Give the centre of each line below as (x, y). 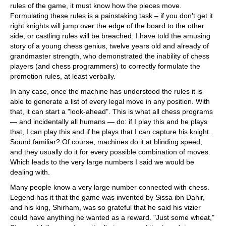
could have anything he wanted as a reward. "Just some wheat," (112, 218)
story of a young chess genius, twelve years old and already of (109, 46)
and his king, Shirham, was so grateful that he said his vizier (105, 208)
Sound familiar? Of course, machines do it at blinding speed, (106, 142)
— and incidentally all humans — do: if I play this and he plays (109, 122)
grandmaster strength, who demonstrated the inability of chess (110, 56)
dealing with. (30, 172)
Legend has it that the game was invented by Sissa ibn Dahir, (107, 197)
